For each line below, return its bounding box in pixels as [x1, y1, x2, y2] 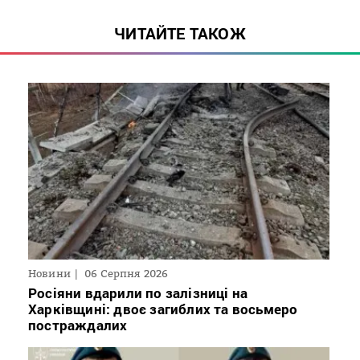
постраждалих [28, 315, 128, 334]
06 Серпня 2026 [84, 266, 169, 280]
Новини [28, 266, 71, 280]
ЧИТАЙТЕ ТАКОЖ [114, 22, 246, 44]
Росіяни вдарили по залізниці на [28, 283, 248, 302]
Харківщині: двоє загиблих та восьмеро [28, 299, 298, 318]
